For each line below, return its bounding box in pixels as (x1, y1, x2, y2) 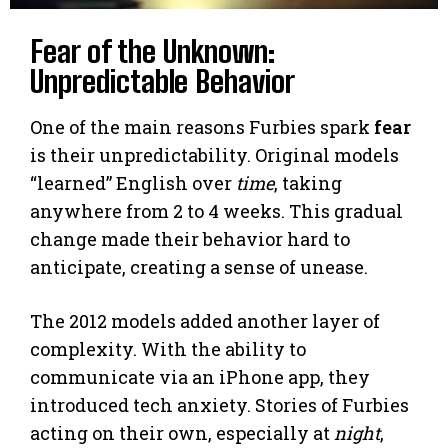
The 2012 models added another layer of (30, 309, 380, 334)
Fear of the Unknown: (30, 33, 275, 70)
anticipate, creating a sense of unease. (30, 255, 368, 280)
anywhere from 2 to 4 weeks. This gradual (30, 199, 403, 224)
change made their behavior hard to (30, 227, 350, 252)
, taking (274, 171, 342, 196)
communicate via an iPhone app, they (30, 365, 370, 390)
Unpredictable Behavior (30, 63, 295, 100)
